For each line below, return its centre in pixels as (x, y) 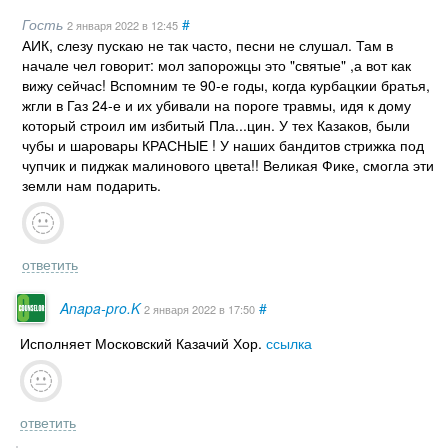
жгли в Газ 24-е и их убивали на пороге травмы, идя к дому (216, 104)
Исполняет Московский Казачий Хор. (142, 343)
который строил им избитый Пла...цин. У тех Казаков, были (216, 124)
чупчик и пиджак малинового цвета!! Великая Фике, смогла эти (228, 164)
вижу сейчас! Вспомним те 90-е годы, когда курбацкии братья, (226, 84)
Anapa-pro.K (99, 308)
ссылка (288, 343)
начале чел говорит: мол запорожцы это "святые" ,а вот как (216, 64)
